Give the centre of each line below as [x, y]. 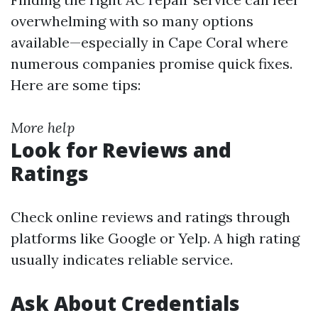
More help [43, 127]
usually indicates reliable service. [122, 259]
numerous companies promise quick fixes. [152, 64]
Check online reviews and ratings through [150, 217]
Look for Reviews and [121, 150]
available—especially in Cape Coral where [149, 42]
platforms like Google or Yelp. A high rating [155, 238]
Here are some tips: [76, 85]
